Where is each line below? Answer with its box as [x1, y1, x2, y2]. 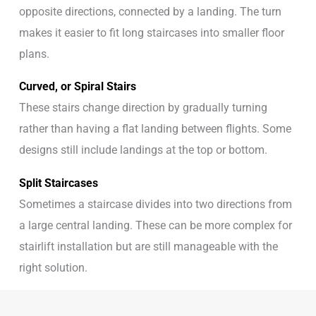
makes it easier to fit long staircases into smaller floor [18, 26, 284, 40]
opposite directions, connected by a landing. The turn [18, 5, 281, 19]
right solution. [18, 260, 87, 274]
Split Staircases [18, 176, 98, 190]
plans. [18, 47, 49, 61]
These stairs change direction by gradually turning [18, 101, 267, 115]
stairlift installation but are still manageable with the [18, 239, 278, 253]
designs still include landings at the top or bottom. [18, 143, 267, 157]
